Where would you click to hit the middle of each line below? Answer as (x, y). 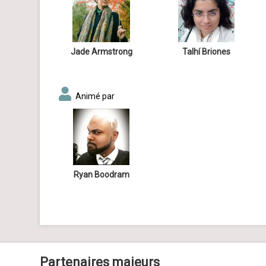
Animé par (95, 96)
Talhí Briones (206, 52)
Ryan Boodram (101, 175)
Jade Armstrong (101, 52)
